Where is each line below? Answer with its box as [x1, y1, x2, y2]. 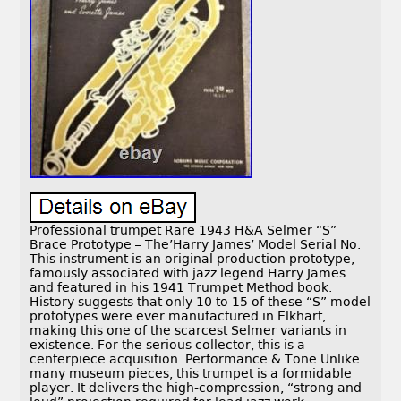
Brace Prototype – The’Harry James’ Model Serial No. [30, 237, 362, 252]
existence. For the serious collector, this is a [30, 337, 306, 353]
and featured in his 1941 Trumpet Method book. [30, 280, 333, 295]
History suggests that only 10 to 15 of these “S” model [30, 294, 371, 310]
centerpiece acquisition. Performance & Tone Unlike [30, 352, 361, 367]
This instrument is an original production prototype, [30, 252, 355, 267]
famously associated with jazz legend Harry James [30, 266, 346, 281]
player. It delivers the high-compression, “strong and [30, 380, 363, 396]
